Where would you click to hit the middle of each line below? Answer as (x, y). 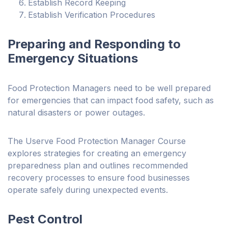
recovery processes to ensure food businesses (99, 178)
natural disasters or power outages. (78, 113)
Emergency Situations (73, 59)
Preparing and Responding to (94, 44)
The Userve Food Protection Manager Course (97, 141)
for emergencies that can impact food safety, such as (111, 101)
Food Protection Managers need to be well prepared (109, 88)
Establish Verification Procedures (92, 15)
